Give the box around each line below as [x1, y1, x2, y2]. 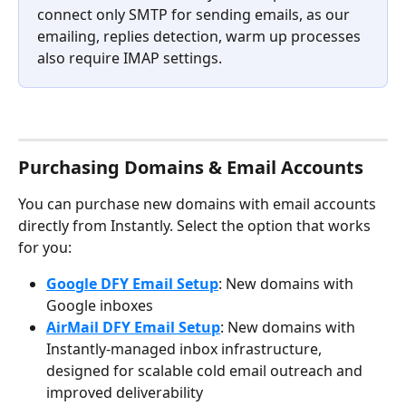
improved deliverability [46, 382, 203, 403]
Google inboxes [46, 295, 153, 316]
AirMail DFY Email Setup [46, 317, 220, 338]
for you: [18, 237, 72, 258]
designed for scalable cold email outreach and [46, 361, 366, 382]
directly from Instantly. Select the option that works [18, 216, 374, 237]
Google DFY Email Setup [46, 274, 218, 295]
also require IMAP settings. [37, 48, 222, 69]
